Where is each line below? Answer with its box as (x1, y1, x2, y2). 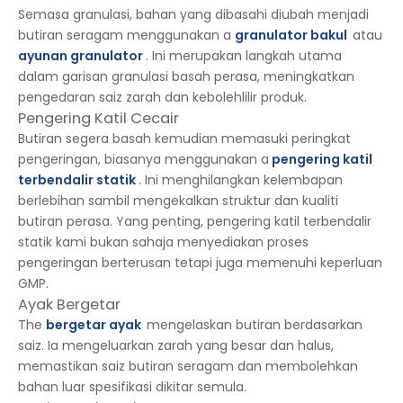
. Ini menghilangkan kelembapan (139, 171, 343, 189)
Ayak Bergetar (18, 294, 121, 315)
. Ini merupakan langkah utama (146, 47, 342, 65)
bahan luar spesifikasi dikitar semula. (18, 378, 246, 396)
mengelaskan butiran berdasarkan (147, 316, 363, 334)
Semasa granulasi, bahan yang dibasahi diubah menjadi (18, 5, 369, 23)
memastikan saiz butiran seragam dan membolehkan (18, 357, 358, 375)
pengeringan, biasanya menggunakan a (18, 150, 269, 168)
